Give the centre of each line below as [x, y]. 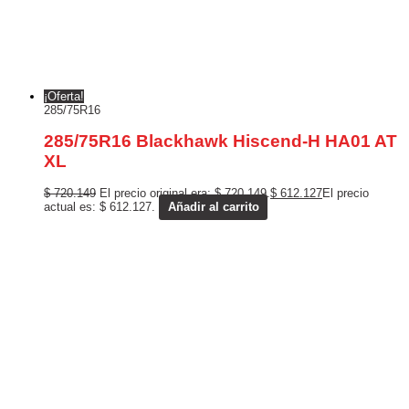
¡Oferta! [64, 97]
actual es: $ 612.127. [100, 207]
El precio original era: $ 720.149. [185, 194]
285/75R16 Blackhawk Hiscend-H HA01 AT [220, 142]
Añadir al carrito [213, 207]
